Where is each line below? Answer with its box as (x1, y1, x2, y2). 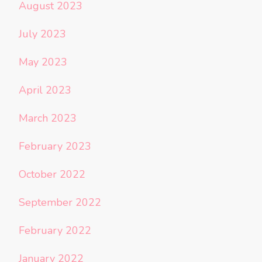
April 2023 (19, 82, 71, 97)
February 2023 (19, 139, 91, 153)
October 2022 (19, 167, 85, 181)
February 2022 (19, 223, 91, 237)
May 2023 (19, 54, 67, 69)
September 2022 (19, 195, 101, 209)
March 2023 (19, 111, 77, 125)
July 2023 (19, 26, 66, 41)
